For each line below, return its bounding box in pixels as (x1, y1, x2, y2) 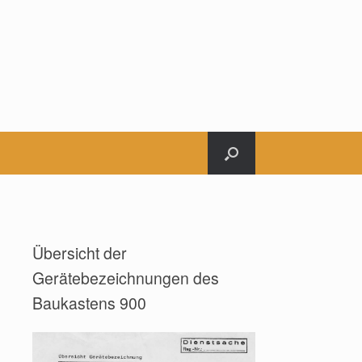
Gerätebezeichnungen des (32, 267, 220, 289)
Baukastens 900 (32, 292, 147, 314)
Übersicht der (32, 242, 128, 264)
